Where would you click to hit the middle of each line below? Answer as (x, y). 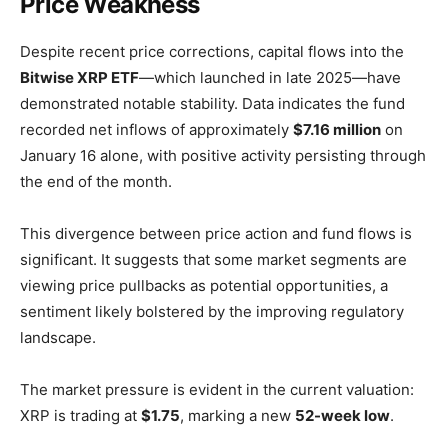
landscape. (58, 338)
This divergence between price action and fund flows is (216, 234)
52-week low (342, 416)
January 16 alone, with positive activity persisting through (223, 156)
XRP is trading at (80, 416)
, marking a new (237, 416)
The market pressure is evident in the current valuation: (217, 390)
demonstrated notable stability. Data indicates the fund (212, 104)
